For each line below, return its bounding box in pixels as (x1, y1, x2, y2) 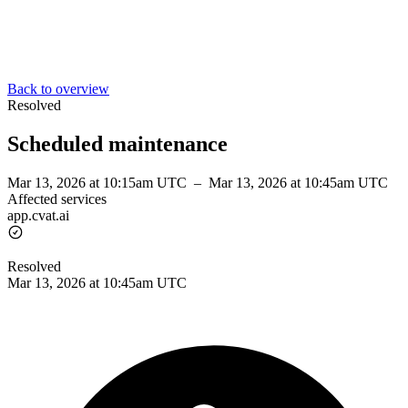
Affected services (7, 190, 107, 207)
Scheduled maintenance (7, 131, 228, 156)
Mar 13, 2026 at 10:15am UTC (7, 174, 190, 190)
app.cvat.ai (7, 207, 69, 223)
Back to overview (7, 81, 109, 97)
